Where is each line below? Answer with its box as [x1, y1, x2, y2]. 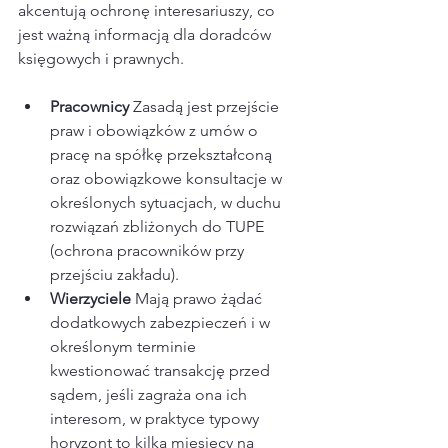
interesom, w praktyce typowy [50, 409, 263, 429]
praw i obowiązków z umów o [50, 121, 262, 141]
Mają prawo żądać [135, 289, 266, 309]
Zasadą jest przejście [133, 97, 283, 117]
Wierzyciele [50, 289, 135, 309]
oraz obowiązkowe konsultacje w [50, 169, 286, 189]
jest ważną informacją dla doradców [18, 25, 275, 45]
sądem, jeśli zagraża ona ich [50, 385, 251, 405]
